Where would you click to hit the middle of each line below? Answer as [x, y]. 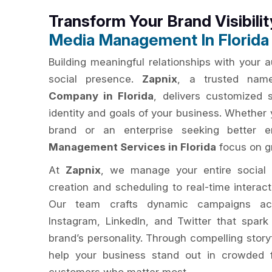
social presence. [96, 79]
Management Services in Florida [132, 147]
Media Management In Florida [159, 40]
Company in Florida [101, 96]
